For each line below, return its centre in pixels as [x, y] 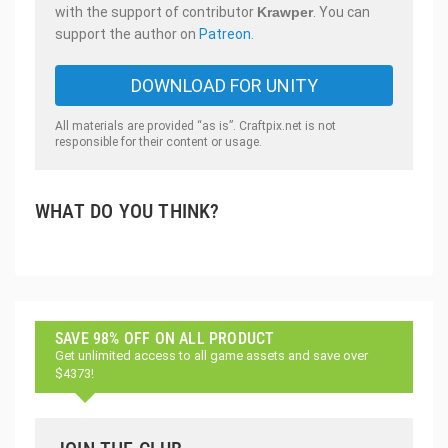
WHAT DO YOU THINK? [127, 211]
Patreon [225, 34]
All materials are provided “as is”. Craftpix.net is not [195, 126]
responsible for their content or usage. [158, 142]
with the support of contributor [156, 12]
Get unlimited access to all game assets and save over [211, 355]
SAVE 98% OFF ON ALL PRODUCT [165, 338]
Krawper [285, 12]
